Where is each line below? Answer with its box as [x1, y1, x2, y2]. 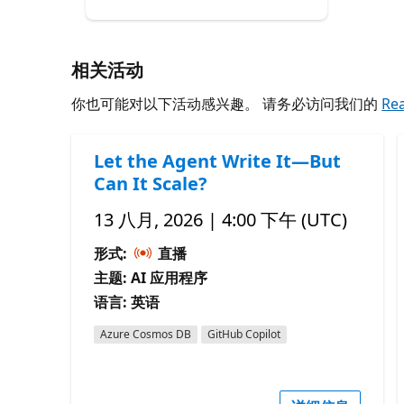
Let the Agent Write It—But [94, 148, 342, 173]
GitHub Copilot [207, 326, 281, 342]
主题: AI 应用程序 [94, 267, 208, 288]
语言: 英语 [94, 291, 161, 312]
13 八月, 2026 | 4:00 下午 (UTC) [94, 207, 348, 232]
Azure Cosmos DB [100, 326, 192, 342]
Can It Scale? [94, 170, 208, 196]
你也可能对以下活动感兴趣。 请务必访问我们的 [71, 93, 382, 114]
